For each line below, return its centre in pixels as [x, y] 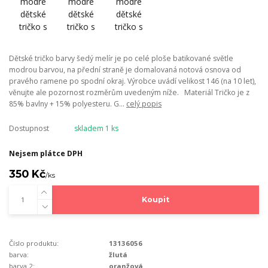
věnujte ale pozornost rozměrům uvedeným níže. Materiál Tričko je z [129, 93]
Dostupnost [29, 129]
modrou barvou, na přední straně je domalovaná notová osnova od [125, 70]
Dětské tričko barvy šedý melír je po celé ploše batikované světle [121, 59]
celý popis [144, 104]
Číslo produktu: [34, 243]
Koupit [155, 200]
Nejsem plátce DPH [46, 153]
